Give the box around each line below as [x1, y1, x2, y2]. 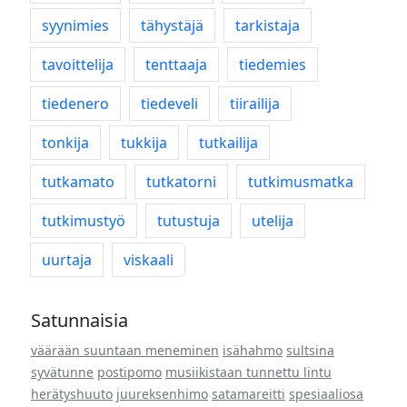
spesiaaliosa [289, 385, 363, 402]
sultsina [286, 342, 334, 359]
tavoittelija [42, 55, 114, 74]
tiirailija [230, 94, 280, 114]
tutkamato [42, 172, 114, 192]
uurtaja [42, 250, 92, 270]
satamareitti [212, 385, 285, 402]
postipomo [97, 363, 162, 381]
